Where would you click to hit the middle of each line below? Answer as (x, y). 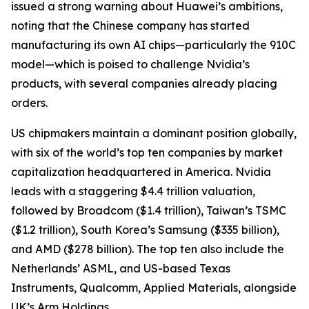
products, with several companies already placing (144, 83)
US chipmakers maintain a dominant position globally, (154, 133)
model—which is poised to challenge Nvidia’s (130, 64)
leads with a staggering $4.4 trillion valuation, (133, 191)
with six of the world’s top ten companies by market (147, 152)
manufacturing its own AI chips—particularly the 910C (153, 45)
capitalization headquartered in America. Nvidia (141, 172)
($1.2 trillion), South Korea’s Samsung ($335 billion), (145, 230)
